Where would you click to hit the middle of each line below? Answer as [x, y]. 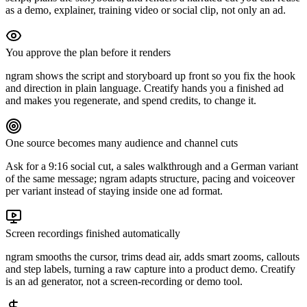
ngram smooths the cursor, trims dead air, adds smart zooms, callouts [152, 256]
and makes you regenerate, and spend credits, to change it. [131, 100]
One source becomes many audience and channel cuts [122, 143]
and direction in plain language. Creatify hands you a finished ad [145, 88]
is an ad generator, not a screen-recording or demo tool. [124, 281]
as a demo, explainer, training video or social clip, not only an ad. [146, 10]
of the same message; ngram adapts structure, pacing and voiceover [150, 178]
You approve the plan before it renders [88, 52]
